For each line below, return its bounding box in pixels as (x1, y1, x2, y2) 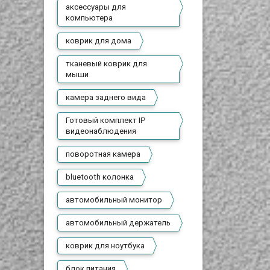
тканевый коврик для (66, 59, 148, 68)
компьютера (66, 13, 113, 22)
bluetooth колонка (66, 172, 134, 181)
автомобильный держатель (66, 218, 171, 227)
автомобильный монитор (66, 195, 163, 204)
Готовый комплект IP (66, 116, 146, 125)
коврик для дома (66, 36, 132, 45)
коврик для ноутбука (66, 241, 145, 250)
